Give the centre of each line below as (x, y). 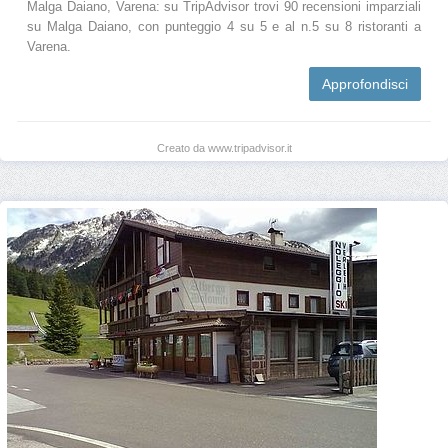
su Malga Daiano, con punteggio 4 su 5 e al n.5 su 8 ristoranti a (224, 26)
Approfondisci (365, 83)
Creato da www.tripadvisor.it (224, 147)
